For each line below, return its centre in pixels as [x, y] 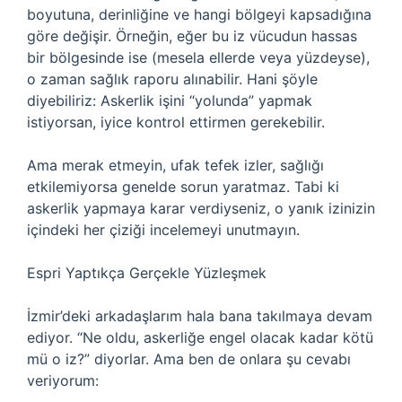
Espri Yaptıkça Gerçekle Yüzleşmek [147, 273]
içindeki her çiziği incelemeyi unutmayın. [163, 230]
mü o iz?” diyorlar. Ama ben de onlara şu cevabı [189, 359]
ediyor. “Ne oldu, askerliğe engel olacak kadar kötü [200, 337]
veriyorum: [63, 380]
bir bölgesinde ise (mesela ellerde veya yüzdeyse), [198, 57]
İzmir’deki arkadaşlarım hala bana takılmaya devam [200, 316]
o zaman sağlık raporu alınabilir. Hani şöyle [172, 79]
